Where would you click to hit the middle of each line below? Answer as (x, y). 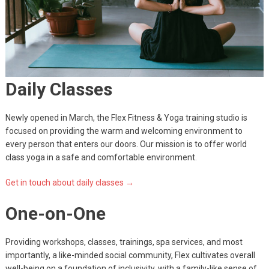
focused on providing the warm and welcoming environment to (124, 131)
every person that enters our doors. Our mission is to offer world (126, 144)
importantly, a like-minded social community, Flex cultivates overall (130, 255)
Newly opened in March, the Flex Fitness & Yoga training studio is (126, 117)
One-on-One (55, 213)
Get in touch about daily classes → (69, 182)
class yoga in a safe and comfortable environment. (101, 157)
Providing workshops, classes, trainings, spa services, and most (124, 242)
